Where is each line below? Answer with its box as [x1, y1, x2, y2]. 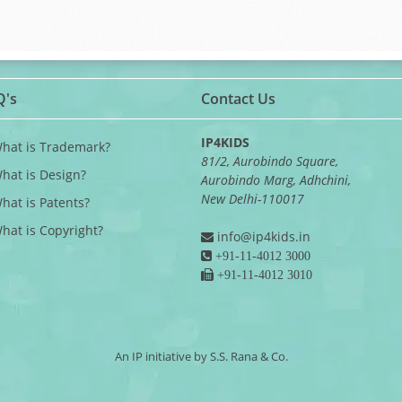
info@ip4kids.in [217, 228, 310, 245]
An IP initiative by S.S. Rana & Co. [114, 348, 288, 364]
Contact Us [201, 89, 275, 109]
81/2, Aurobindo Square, [201, 153, 338, 170]
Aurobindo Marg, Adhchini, [201, 171, 351, 188]
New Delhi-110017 [201, 190, 304, 207]
